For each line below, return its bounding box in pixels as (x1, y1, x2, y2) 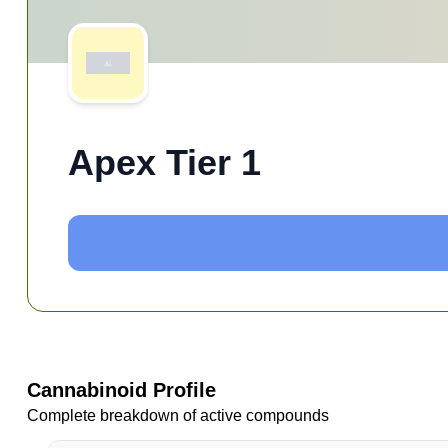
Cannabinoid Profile (26, 379, 216, 401)
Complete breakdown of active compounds (26, 407, 329, 424)
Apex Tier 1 (67, 142, 261, 183)
